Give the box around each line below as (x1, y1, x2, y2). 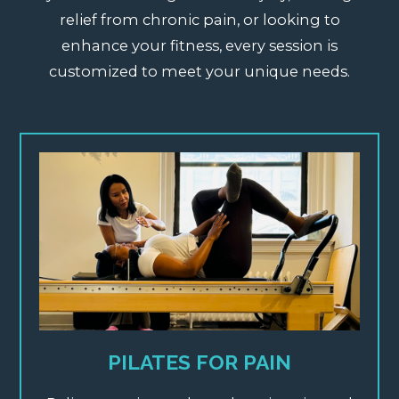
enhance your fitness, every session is (61, 36, 338, 54)
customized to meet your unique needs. (49, 61, 350, 80)
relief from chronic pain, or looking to (59, 10, 340, 28)
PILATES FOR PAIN (108, 349, 291, 374)
